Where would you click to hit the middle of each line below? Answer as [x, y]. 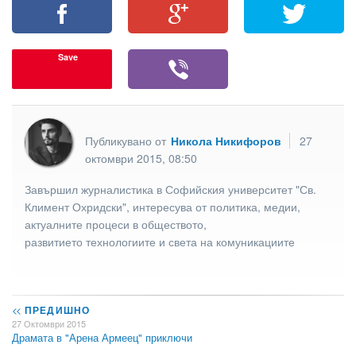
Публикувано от [127, 140]
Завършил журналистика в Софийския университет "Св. [170, 189]
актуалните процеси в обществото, [116, 224]
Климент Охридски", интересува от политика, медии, [163, 206]
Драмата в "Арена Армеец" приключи [102, 338]
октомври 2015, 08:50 [141, 158]
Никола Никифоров [226, 140]
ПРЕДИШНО [56, 310]
